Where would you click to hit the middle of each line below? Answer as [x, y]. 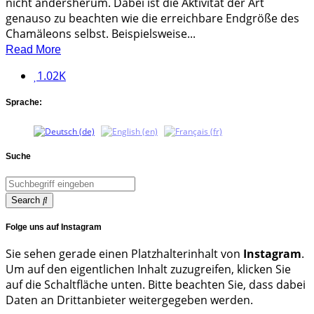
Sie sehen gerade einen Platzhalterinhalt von [124, 253]
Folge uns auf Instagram [54, 227]
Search [26, 200]
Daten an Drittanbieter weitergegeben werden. [129, 300]
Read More [33, 50]
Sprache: [24, 103]
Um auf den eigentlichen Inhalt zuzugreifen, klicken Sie [148, 269]
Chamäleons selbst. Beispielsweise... [101, 34]
